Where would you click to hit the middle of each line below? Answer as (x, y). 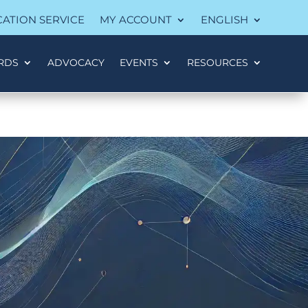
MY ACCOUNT (135, 20)
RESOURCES (217, 63)
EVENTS (139, 63)
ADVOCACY (76, 63)
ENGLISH (224, 20)
